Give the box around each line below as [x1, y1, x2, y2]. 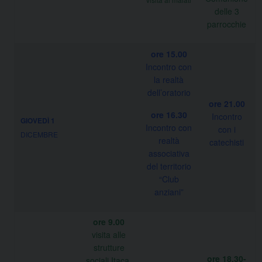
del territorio [146, 160, 191, 172]
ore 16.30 [150, 108, 187, 120]
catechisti [209, 136, 244, 148]
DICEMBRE [20, 129, 58, 139]
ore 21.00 [208, 97, 245, 109]
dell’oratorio [147, 86, 191, 98]
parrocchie [207, 18, 246, 30]
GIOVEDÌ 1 [20, 115, 55, 126]
